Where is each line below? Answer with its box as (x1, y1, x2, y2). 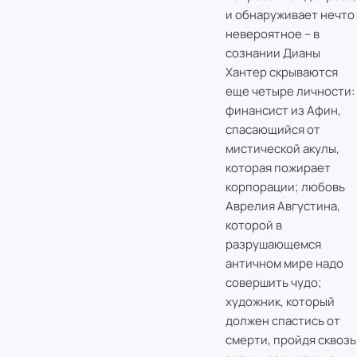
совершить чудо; (225, 274, 322, 292)
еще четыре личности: (225, 83, 355, 100)
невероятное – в (225, 25, 320, 43)
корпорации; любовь (225, 178, 345, 196)
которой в (225, 217, 282, 234)
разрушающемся (225, 236, 321, 253)
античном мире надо (225, 255, 343, 273)
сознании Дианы (225, 45, 320, 62)
